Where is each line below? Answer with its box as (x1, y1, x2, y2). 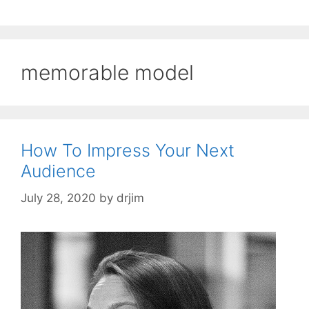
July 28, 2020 (21, 190, 96, 205)
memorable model (21, 60, 194, 86)
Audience (21, 161, 96, 182)
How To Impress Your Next (21, 140, 235, 161)
